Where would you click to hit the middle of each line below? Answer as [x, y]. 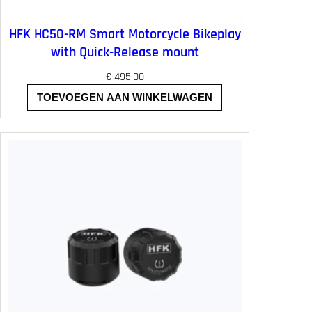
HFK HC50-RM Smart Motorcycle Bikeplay [125, 34]
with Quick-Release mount [125, 52]
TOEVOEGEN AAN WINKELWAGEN [125, 97]
